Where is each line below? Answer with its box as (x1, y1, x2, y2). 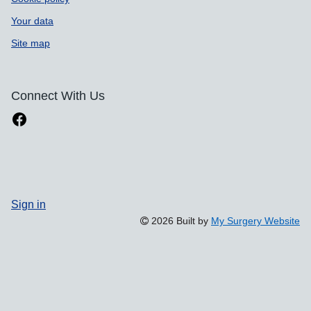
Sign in (11, 198, 46, 210)
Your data (11, 15, 53, 26)
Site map (11, 37, 50, 48)
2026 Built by (149, 215, 211, 226)
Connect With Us (11, 89, 105, 102)
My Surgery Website (211, 215, 300, 226)
